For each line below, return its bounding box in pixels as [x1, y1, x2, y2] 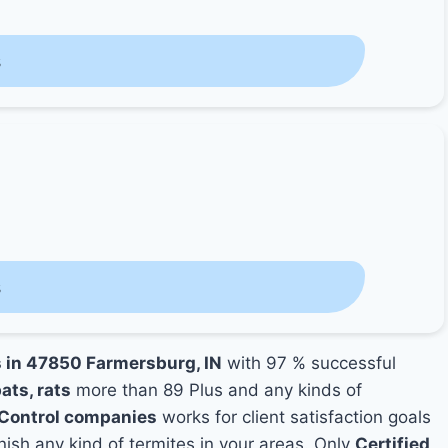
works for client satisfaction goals [157, 407, 432, 427]
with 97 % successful [222, 353, 397, 373]
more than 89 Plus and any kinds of [71, 380, 363, 400]
